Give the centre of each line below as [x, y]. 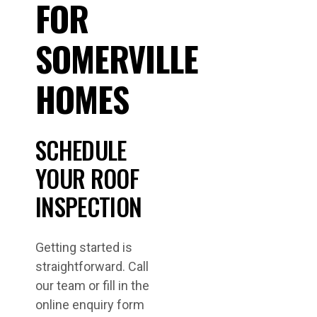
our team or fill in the [92, 286]
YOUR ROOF [87, 178]
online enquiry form [90, 305]
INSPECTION [89, 207]
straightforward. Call [92, 267]
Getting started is [84, 248]
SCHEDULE [81, 150]
